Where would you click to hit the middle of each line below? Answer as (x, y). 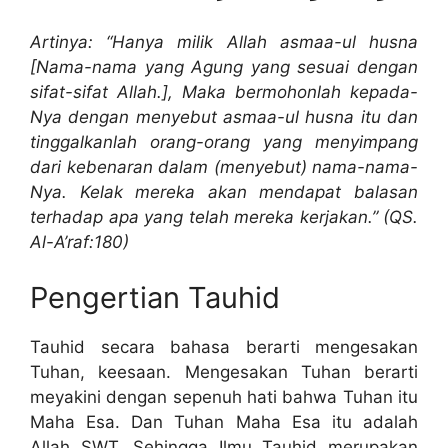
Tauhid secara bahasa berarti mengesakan (224, 346)
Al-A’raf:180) (79, 242)
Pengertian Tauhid (155, 297)
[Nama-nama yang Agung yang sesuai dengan (224, 67)
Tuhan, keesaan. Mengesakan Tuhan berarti (224, 371)
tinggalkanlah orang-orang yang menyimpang (224, 142)
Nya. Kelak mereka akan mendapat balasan (224, 192)
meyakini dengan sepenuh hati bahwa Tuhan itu (224, 396)
